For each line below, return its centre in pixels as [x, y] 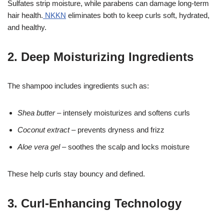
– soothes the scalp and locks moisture [125, 147]
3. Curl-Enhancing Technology [94, 203]
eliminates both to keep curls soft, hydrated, [138, 15]
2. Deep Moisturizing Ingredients [100, 57]
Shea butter [36, 113]
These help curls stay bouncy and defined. [76, 174]
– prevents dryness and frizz [117, 130]
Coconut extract [43, 130]
